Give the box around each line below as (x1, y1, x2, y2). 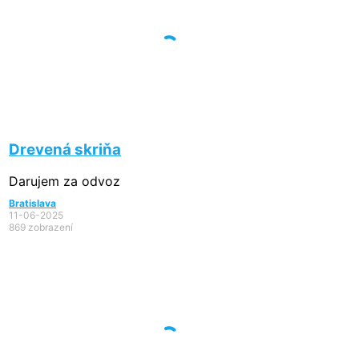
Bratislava (9, 197, 56, 210)
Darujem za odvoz (9, 173, 120, 190)
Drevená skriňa (9, 139, 121, 159)
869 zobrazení (9, 221, 73, 234)
